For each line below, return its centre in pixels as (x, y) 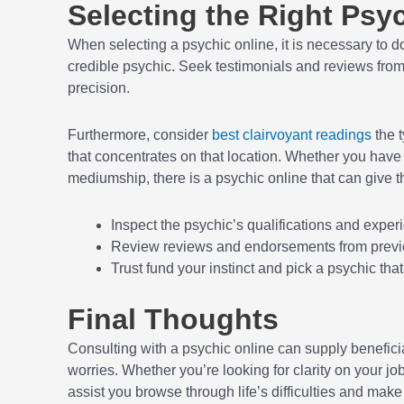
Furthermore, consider (140, 135)
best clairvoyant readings (292, 135)
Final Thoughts (173, 320)
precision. (99, 88)
